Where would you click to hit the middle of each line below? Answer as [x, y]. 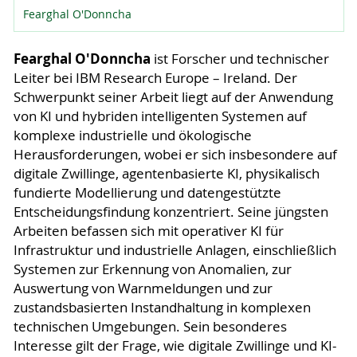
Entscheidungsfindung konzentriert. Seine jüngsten [171, 212]
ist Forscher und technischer [239, 59]
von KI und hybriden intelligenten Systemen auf [160, 117]
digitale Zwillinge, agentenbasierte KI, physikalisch [166, 174]
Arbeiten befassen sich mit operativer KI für [148, 231]
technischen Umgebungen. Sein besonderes [150, 327]
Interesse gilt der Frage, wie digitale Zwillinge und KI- [175, 346]
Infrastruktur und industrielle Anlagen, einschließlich [175, 251]
